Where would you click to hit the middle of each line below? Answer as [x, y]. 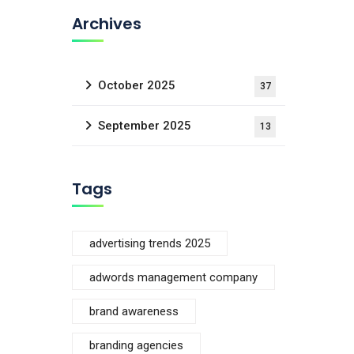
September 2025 [145, 126]
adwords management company [173, 277]
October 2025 [137, 85]
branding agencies [136, 345]
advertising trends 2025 [150, 243]
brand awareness [134, 311]
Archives [107, 24]
